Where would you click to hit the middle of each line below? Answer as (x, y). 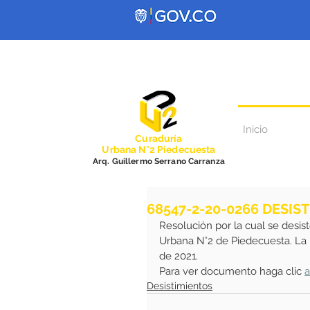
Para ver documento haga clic (232, 271)
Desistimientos (180, 286)
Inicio (255, 129)
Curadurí (156, 138)
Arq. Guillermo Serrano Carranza (159, 161)
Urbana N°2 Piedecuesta (159, 149)
